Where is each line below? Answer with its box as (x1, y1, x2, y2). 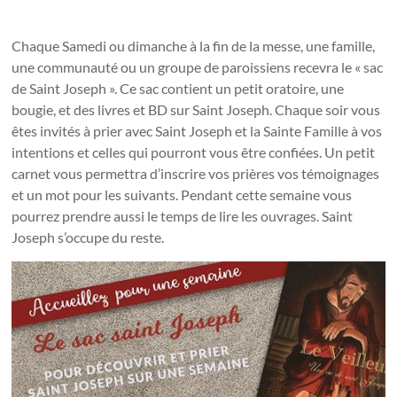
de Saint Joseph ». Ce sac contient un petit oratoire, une (12, 80, 345, 97)
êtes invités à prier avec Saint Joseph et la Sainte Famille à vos (12, 122, 383, 139)
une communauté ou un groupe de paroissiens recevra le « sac (12, 58, 384, 75)
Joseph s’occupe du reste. (12, 229, 165, 245)
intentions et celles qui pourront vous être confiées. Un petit (12, 144, 376, 160)
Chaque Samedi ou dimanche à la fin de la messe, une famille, (12, 37, 376, 54)
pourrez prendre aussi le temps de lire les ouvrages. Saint (12, 207, 354, 224)
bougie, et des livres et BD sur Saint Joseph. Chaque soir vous (12, 101, 381, 118)
